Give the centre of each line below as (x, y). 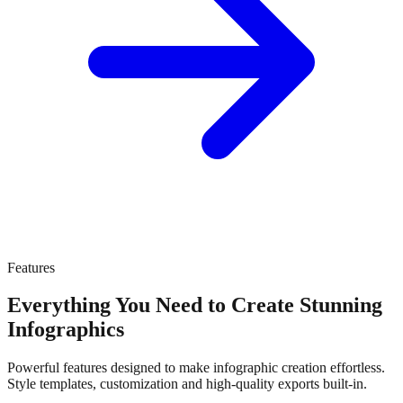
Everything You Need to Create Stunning (195, 305)
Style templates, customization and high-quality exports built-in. (187, 384)
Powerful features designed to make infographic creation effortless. (196, 368)
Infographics (66, 330)
